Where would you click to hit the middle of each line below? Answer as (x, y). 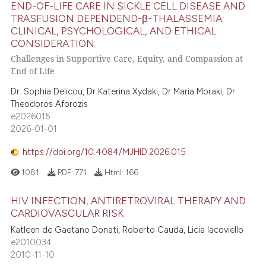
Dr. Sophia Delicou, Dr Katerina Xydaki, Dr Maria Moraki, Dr (123, 92)
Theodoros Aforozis (50, 104)
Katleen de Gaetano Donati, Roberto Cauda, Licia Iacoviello (127, 230)
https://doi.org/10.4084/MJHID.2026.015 (104, 152)
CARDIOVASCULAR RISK (67, 213)
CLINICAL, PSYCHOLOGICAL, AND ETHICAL (114, 31)
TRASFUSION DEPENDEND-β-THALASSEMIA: (118, 19)
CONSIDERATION (53, 44)
